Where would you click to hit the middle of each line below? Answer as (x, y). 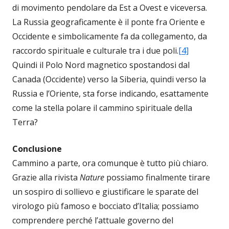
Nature (92, 177)
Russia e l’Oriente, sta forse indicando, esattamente (110, 94)
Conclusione (37, 149)
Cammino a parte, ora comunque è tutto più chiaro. (110, 163)
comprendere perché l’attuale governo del (93, 220)
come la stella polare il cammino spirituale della (102, 108)
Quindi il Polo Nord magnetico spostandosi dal (101, 65)
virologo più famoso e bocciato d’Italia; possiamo (106, 206)
